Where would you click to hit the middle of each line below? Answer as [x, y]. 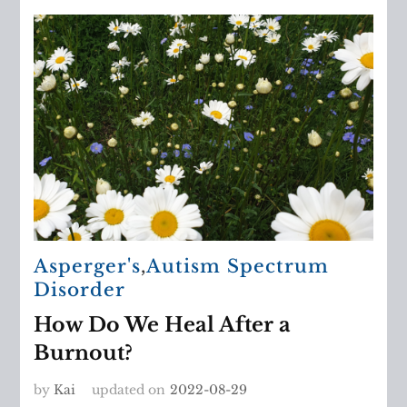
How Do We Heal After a [163, 325]
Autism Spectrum [238, 267]
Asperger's [88, 267]
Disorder [80, 290]
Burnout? [84, 353]
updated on [129, 390]
